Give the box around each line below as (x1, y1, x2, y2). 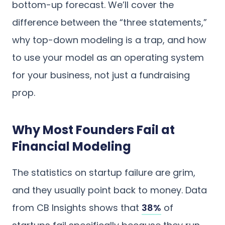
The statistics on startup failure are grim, (12, 166, 195, 179)
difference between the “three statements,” (12, 16, 207, 29)
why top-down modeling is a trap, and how (12, 33, 206, 46)
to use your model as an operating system (12, 51, 204, 64)
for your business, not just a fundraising (12, 68, 190, 81)
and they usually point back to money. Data (12, 183, 207, 196)
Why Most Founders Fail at (12, 121, 175, 138)
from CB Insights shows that (12, 201, 142, 214)
